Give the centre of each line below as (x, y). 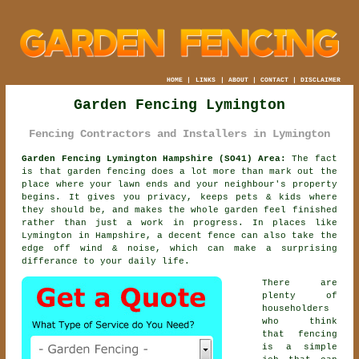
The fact (312, 158)
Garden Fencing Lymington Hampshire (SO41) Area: (154, 158)
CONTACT (274, 79)
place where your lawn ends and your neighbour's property (179, 184)
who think (300, 321)
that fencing (300, 334)
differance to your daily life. (106, 261)
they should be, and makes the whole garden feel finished (179, 210)
